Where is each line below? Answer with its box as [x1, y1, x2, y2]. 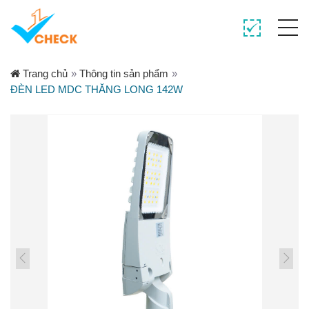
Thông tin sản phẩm [79, 68, 168, 79]
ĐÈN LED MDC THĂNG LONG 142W [10, 83, 183, 95]
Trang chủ [20, 68, 68, 79]
